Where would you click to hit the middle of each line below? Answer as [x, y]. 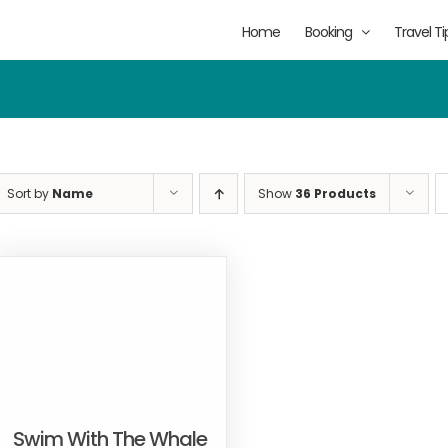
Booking [328, 31]
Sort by [29, 193]
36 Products [335, 193]
